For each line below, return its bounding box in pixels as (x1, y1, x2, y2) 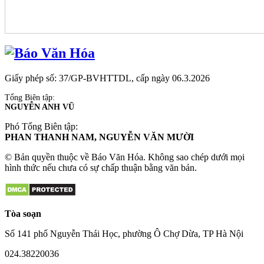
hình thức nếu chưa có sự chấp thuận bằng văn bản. (5, 163, 197, 173)
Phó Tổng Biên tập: (5, 121, 78, 132)
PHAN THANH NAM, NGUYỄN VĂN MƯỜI (5, 132, 194, 143)
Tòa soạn (5, 209, 41, 219)
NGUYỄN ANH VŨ (5, 103, 74, 112)
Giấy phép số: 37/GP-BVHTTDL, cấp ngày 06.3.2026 (5, 73, 210, 84)
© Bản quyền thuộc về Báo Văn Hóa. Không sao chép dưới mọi (5, 152, 245, 163)
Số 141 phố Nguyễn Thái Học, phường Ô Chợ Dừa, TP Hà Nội (5, 229, 243, 239)
